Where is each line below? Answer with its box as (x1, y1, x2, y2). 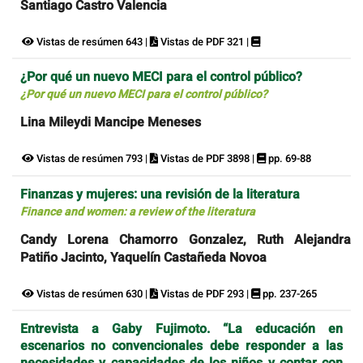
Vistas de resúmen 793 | (34, 151, 150, 167)
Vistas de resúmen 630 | (34, 285, 150, 301)
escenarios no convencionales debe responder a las (20, 336, 343, 357)
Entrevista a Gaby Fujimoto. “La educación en (20, 319, 343, 340)
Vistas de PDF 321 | (158, 33, 251, 49)
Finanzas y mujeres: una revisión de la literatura (20, 184, 300, 204)
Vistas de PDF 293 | (158, 285, 251, 301)
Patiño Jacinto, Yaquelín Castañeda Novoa (20, 247, 267, 267)
